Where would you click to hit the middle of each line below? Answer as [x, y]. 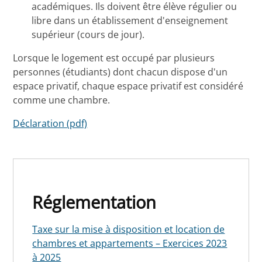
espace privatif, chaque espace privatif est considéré [128, 86]
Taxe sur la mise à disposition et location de [129, 230]
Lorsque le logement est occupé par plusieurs [114, 58]
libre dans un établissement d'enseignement [130, 21]
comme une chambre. [62, 100]
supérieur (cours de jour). [89, 35]
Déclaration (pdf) [50, 124]
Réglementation [94, 202]
